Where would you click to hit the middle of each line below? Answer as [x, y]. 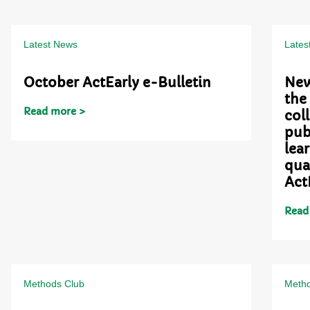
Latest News [51, 44]
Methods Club [54, 283]
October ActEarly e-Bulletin [118, 82]
